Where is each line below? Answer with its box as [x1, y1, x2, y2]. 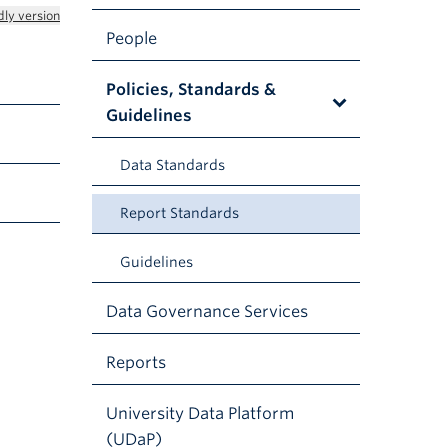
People [106, 28, 157, 48]
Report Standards [120, 205, 239, 222]
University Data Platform [106, 404, 294, 424]
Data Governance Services [106, 301, 308, 321]
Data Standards [120, 157, 225, 174]
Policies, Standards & [106, 79, 276, 99]
